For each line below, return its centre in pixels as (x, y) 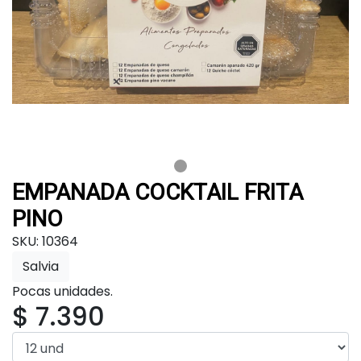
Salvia (41, 266)
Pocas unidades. (62, 291)
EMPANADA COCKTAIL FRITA (158, 192)
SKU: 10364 (45, 241)
